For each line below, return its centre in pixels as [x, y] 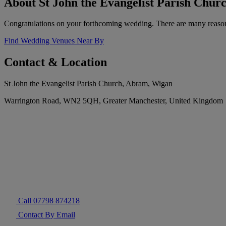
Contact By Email [46, 215]
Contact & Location [55, 62]
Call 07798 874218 [48, 201]
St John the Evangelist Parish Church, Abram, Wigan [88, 84]
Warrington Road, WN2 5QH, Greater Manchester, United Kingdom [114, 101]
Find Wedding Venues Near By [54, 41]
